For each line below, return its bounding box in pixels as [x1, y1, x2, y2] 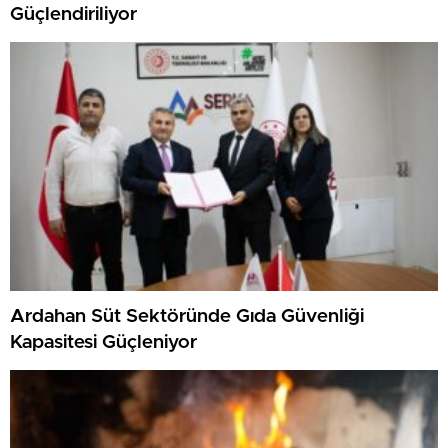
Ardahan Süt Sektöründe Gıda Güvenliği [10, 306, 364, 326]
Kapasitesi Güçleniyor [10, 332, 197, 352]
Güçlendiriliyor [10, 4, 137, 24]
